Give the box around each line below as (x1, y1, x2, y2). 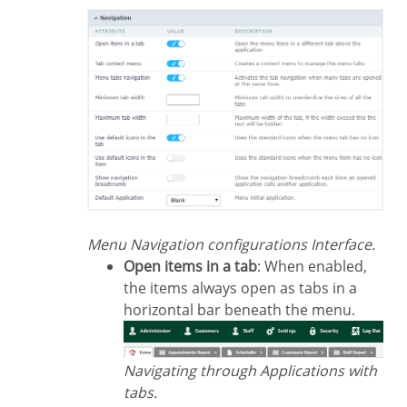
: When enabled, (257, 255, 367, 276)
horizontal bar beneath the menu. (124, 299, 355, 320)
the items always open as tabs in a (124, 277, 357, 298)
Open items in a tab (134, 255, 257, 276)
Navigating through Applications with (124, 360, 134, 381)
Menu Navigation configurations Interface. (100, 233, 375, 254)
